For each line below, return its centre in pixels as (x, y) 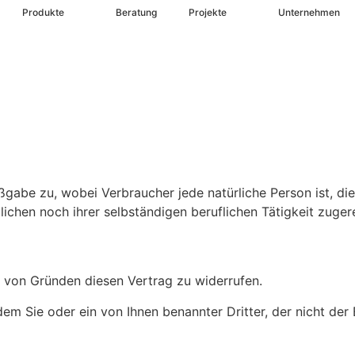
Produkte (43, 12)
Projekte (207, 12)
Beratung (136, 12)
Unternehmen (309, 12)
